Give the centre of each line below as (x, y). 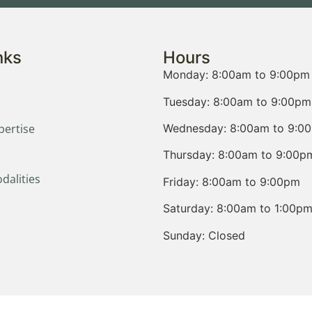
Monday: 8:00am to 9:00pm (236, 75)
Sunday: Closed (204, 235)
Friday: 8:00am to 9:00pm (232, 181)
